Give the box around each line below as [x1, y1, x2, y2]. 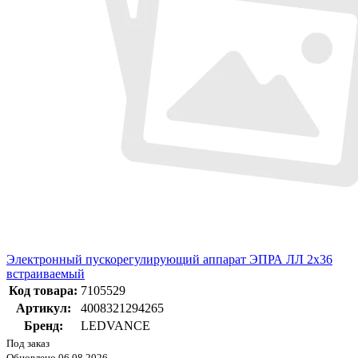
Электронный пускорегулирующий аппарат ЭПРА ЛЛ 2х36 [6, 253, 332, 267]
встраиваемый [6, 267, 85, 281]
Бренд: [23, 319, 63, 333]
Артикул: [15, 301, 71, 316]
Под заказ [6, 337, 50, 350]
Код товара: [9, 284, 78, 298]
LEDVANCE [81, 319, 150, 333]
